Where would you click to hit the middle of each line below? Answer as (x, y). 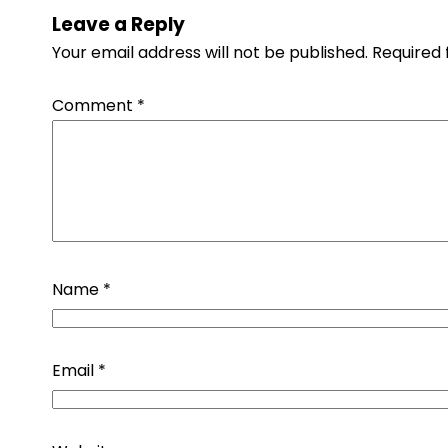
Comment (94, 105)
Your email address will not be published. (210, 52)
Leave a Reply (118, 24)
